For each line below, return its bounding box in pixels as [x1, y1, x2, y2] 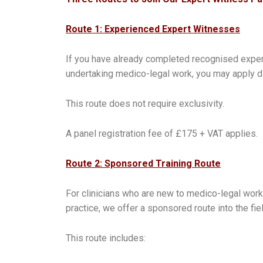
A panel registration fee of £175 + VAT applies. [66, 127, 258, 139]
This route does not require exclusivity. [66, 97, 224, 109]
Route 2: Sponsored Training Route [66, 157, 221, 169]
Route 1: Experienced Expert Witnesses [66, 23, 240, 35]
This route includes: [66, 232, 146, 244]
